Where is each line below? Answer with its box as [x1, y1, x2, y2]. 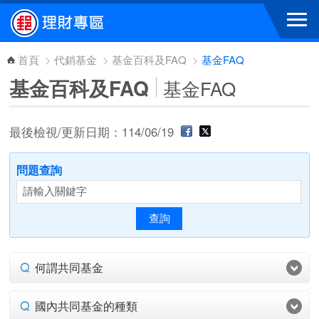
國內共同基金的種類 [35, 298, 138, 314]
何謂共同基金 [35, 259, 104, 276]
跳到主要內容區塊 [7, 5, 104, 22]
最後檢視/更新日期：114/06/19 [9, 123, 178, 140]
